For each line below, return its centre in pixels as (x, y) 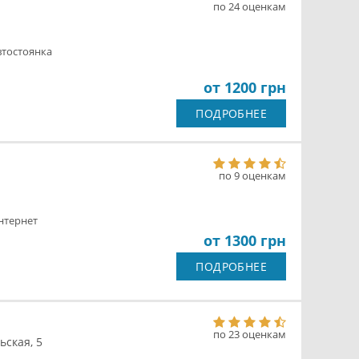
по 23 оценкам (250, 334)
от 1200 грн (245, 87)
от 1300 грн (245, 240)
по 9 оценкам (252, 175)
